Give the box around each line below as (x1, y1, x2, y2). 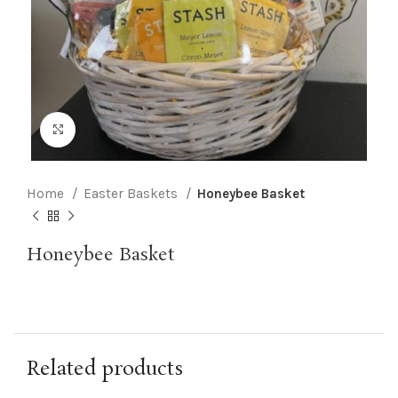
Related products (27, 354, 183, 383)
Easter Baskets (84, 185, 181, 202)
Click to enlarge (76, 122, 171, 138)
